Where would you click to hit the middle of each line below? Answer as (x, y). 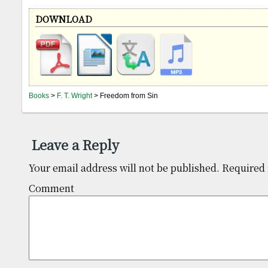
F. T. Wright (74, 96)
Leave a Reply (75, 144)
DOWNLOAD (64, 19)
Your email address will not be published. (124, 168)
